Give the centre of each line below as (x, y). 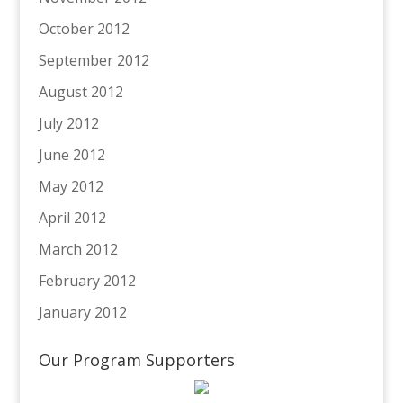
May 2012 (71, 186)
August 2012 (81, 91)
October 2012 (84, 28)
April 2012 (72, 217)
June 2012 (72, 154)
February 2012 (87, 280)
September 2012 (94, 60)
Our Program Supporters (136, 359)
